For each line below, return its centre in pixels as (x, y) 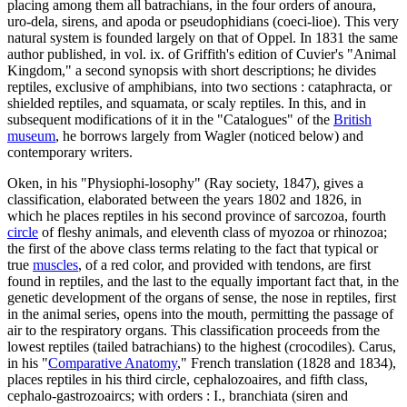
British (352, 119)
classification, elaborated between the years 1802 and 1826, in (184, 199)
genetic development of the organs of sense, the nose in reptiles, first (202, 297)
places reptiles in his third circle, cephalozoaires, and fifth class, (188, 379)
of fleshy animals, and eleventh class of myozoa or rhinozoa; (213, 232)
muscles (55, 264)
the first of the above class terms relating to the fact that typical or (193, 248)
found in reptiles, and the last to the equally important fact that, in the (203, 281)
